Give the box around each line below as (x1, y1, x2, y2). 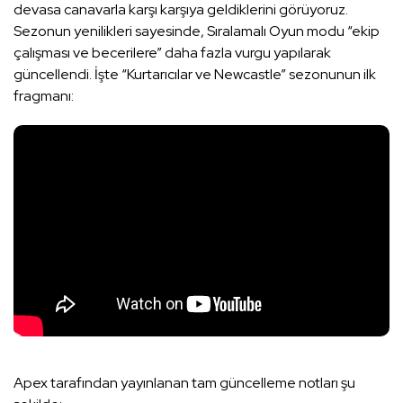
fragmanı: (13, 86, 74, 106)
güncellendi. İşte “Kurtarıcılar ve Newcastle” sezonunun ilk (13, 65, 376, 85)
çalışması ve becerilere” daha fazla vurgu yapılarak (13, 43, 331, 63)
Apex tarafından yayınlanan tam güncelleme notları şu (13, 373, 355, 393)
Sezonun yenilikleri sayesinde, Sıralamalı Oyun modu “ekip (13, 22, 380, 41)
